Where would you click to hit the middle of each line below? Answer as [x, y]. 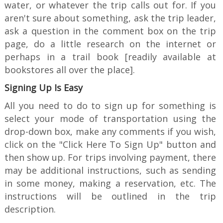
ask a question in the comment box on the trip [110, 31]
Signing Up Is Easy [43, 88]
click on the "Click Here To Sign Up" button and [110, 145]
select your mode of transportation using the [110, 119]
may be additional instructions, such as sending [110, 170]
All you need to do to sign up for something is [110, 106]
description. [30, 209]
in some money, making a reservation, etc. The [110, 183]
